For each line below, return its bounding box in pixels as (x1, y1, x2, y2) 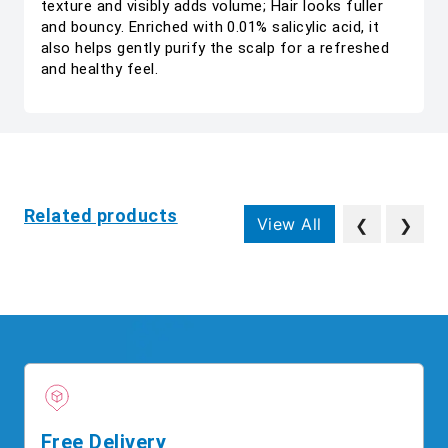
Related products (24, 205, 178, 226)
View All (256, 214, 322, 234)
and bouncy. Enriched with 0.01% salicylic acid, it (41, 18, 380, 36)
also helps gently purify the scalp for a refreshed (41, 39, 390, 57)
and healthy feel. (41, 60, 159, 78)
